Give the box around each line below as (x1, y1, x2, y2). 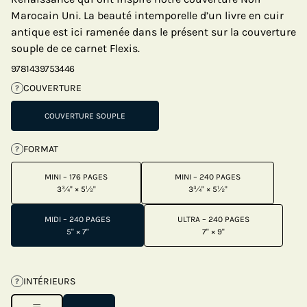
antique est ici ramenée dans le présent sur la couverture (11, 25, 296, 38)
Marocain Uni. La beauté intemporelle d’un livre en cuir (11, 9, 284, 22)
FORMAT (23, 143, 58, 155)
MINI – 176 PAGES (45, 172, 108, 182)
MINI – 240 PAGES (175, 172, 241, 182)
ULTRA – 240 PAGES (177, 214, 249, 224)
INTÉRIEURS (23, 275, 75, 287)
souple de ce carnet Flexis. (11, 42, 140, 55)
